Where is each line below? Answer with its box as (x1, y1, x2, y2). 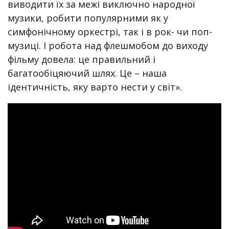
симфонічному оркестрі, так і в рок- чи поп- (8, 26, 212, 38)
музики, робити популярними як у (8, 12, 168, 25)
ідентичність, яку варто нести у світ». (8, 81, 182, 94)
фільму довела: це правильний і (8, 53, 155, 66)
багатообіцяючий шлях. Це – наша (8, 67, 167, 80)
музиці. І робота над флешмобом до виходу (8, 39, 208, 52)
